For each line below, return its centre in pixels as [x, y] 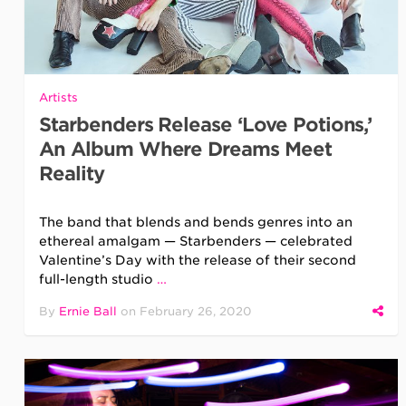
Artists [59, 97]
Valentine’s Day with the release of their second [198, 260]
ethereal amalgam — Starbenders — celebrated [196, 241]
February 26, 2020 [196, 311]
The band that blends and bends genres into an [196, 222]
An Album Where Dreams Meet [185, 149]
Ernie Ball [88, 311]
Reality [72, 173]
